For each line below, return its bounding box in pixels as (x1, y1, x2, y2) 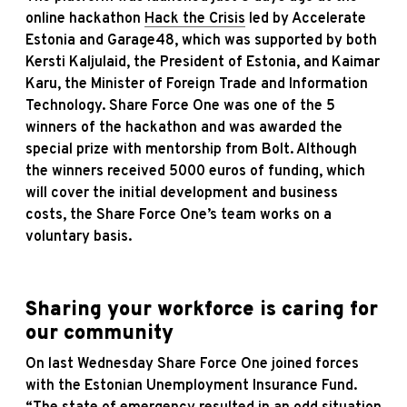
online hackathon (25, 10, 144, 28)
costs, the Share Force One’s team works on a (25, 206, 332, 224)
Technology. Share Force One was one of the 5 (25, 97, 335, 115)
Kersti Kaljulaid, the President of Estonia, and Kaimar (25, 54, 380, 72)
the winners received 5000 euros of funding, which (25, 163, 365, 181)
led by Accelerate (245, 10, 366, 28)
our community (25, 322, 174, 346)
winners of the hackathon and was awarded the (25, 119, 342, 137)
